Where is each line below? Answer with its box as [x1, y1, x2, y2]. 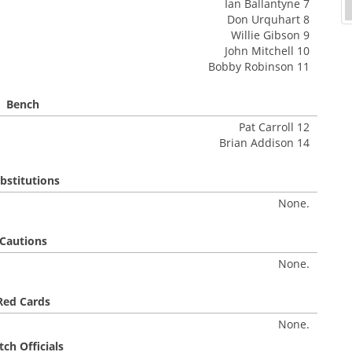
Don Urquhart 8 [227, 12, 310, 27]
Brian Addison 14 [219, 135, 310, 150]
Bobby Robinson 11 [208, 59, 310, 74]
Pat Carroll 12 [239, 119, 310, 134]
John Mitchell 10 [225, 43, 310, 58]
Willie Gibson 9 [231, 27, 310, 42]
